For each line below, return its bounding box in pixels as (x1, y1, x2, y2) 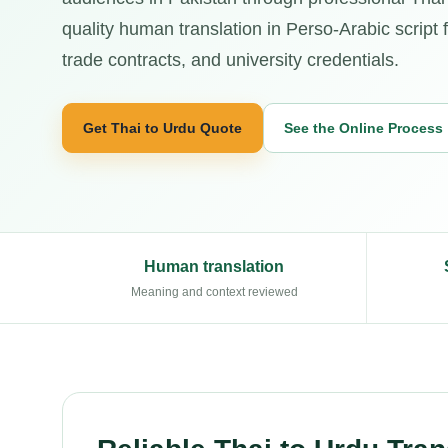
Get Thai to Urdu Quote (83, 119, 242, 136)
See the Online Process (284, 119, 443, 136)
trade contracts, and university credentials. (62, 50, 399, 70)
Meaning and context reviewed (130, 285, 298, 299)
